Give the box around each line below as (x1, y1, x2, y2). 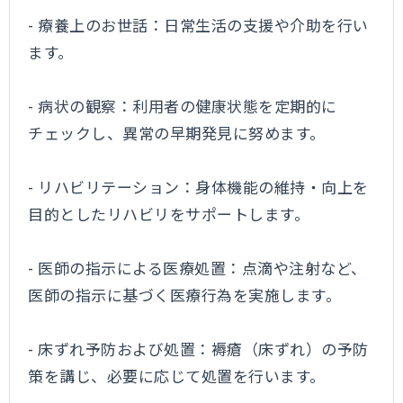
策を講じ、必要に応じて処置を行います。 (28, 364, 326, 387)
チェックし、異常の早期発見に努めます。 (28, 121, 326, 144)
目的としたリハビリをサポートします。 (28, 202, 310, 225)
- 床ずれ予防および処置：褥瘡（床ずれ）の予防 (28, 337, 369, 360)
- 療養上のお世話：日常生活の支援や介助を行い (28, 13, 369, 36)
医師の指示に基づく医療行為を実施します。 (28, 283, 342, 306)
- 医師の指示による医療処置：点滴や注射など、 (28, 256, 367, 279)
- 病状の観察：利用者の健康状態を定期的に (28, 94, 337, 117)
